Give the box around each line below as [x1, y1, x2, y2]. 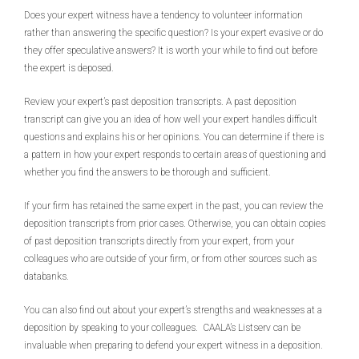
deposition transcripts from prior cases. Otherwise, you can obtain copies [24, 218, 325, 229]
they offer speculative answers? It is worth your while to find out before [24, 45, 317, 56]
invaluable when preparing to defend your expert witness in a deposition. [24, 340, 323, 351]
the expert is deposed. [24, 63, 114, 74]
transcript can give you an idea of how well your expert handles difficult [24, 114, 317, 125]
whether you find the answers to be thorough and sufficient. [24, 167, 271, 178]
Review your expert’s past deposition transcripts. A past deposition [24, 96, 296, 107]
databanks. [24, 271, 69, 282]
